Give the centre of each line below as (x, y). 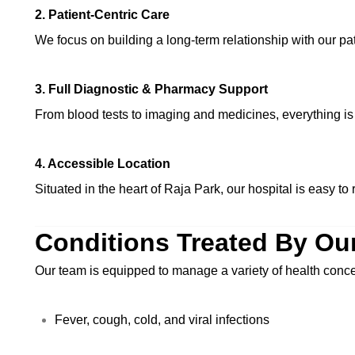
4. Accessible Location (103, 164)
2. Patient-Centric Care (102, 15)
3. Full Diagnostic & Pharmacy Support (151, 89)
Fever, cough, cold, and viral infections (162, 320)
